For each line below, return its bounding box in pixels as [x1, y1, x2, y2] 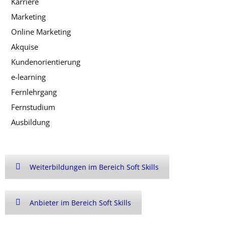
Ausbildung [11, 117, 50, 127]
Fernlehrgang [11, 86, 57, 97]
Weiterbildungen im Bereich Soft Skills [30, 162, 159, 172]
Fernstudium [11, 101, 55, 112]
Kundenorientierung [11, 56, 80, 67]
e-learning [11, 71, 46, 82]
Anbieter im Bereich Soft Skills [30, 197, 131, 207]
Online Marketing [11, 26, 71, 37]
